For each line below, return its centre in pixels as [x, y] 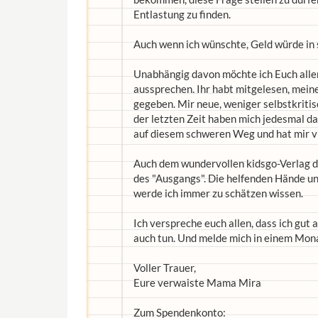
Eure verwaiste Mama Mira [197, 283]
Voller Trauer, [165, 268]
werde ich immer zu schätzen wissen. [218, 193]
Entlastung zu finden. [182, 14]
